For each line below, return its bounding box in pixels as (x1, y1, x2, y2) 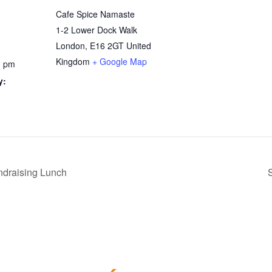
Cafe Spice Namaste (56, 8, 135, 20)
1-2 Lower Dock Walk (56, 24, 137, 36)
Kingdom (56, 55, 90, 67)
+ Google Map (92, 55, 147, 67)
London (56, 39, 85, 52)
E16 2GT (90, 39, 124, 52)
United (126, 39, 151, 52)
